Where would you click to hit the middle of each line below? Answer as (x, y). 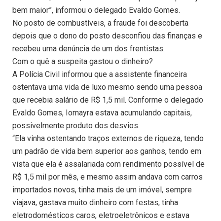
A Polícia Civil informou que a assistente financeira (100, 74)
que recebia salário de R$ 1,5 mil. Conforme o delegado (108, 100)
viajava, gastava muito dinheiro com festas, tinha (95, 203)
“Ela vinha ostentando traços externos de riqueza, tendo (108, 139)
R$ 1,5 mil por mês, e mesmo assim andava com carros (108, 177)
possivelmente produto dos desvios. (76, 126)
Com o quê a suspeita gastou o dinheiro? (83, 62)
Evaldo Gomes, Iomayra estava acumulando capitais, (102, 113)
